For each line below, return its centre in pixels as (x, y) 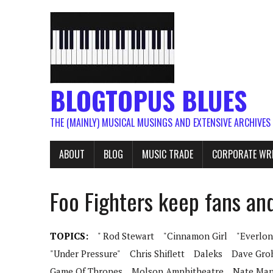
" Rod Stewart (126, 236)
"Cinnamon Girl (195, 236)
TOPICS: (69, 236)
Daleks (208, 253)
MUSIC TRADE (168, 154)
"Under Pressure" (85, 253)
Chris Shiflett (157, 253)
